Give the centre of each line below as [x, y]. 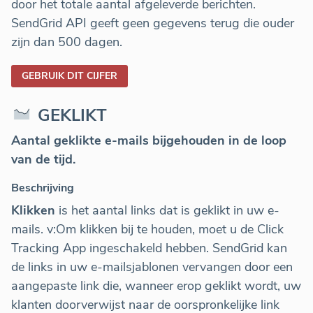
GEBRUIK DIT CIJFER [70, 76]
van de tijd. [43, 160]
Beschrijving [43, 188]
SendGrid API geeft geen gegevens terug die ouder [153, 23]
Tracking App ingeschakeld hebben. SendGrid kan [149, 248]
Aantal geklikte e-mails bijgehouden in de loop [149, 141]
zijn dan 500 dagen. [67, 42]
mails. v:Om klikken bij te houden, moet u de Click [147, 230]
